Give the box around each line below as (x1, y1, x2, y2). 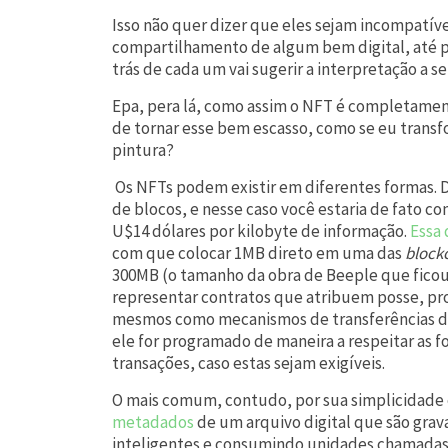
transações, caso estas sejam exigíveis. (112, 351, 385, 374)
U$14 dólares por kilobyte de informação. (112, 219, 410, 242)
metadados (112, 410, 194, 433)
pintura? (112, 138, 174, 161)
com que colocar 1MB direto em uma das (112, 241, 405, 264)
